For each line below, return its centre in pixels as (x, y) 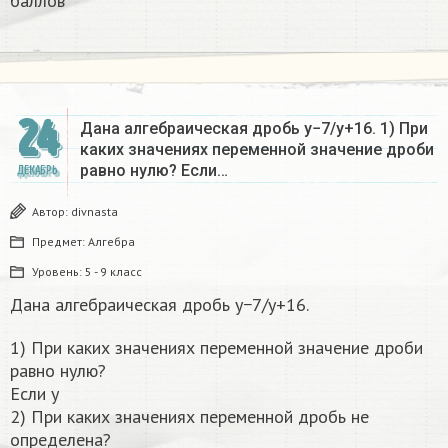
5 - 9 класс (113, 272)
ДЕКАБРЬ (37, 171)
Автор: (51, 212)
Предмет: (60, 242)
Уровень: (58, 272)
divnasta (94, 212)
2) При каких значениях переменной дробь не (189, 417)
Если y (34, 394)
